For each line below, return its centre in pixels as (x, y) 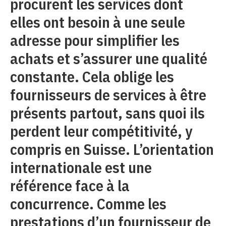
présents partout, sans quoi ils (107, 113)
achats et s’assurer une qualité (109, 58)
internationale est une (81, 167)
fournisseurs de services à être (108, 95)
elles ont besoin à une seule (98, 22)
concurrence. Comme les (88, 204)
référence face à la (70, 185)
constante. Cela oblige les (92, 76)
